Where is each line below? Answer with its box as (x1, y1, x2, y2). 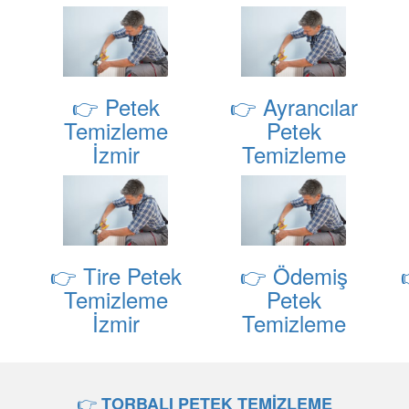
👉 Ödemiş (239, 259, 348, 292)
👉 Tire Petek (49, 259, 182, 292)
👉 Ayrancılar (229, 90, 358, 123)
